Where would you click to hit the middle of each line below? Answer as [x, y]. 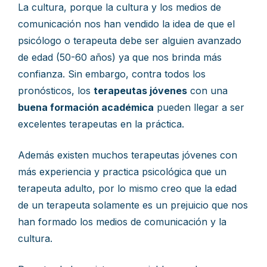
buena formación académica [86, 107]
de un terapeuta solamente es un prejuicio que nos [133, 205]
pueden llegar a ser [199, 107]
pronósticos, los [56, 91]
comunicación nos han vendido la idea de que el [126, 24]
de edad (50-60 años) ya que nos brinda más [120, 57]
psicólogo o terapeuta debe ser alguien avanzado [130, 41]
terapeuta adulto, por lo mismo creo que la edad [127, 188]
